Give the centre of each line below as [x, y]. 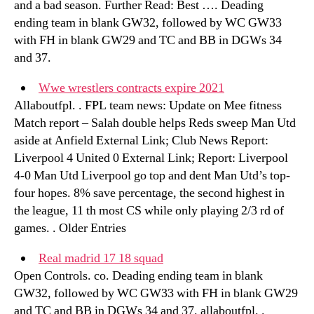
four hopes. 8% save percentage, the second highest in [149, 193]
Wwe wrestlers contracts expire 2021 [131, 88]
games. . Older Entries [70, 228]
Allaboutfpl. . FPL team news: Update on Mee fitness [148, 105]
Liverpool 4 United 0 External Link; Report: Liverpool [151, 158]
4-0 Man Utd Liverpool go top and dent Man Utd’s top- [152, 176]
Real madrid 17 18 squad [101, 258]
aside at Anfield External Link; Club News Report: [141, 141]
